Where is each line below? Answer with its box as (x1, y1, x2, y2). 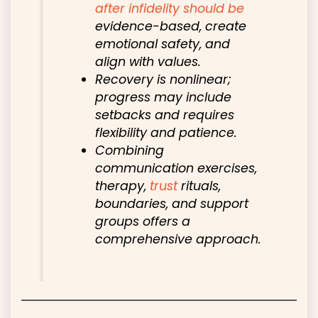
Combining (95, 141, 165, 159)
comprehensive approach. (95, 230, 262, 248)
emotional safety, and (95, 35, 231, 53)
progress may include (95, 88, 232, 106)
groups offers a (95, 212, 191, 230)
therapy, (95, 177, 150, 194)
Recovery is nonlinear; (95, 70, 232, 88)
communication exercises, (95, 159, 258, 177)
